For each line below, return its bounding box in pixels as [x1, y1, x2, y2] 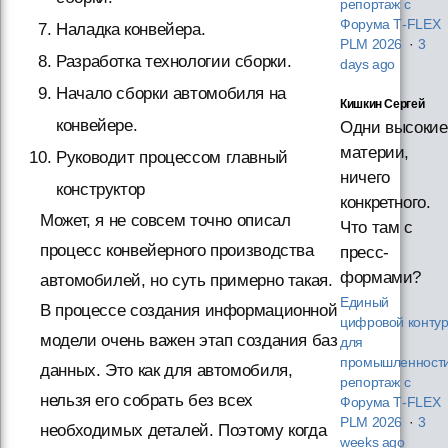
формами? [340, 268, 422, 288]
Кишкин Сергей [340, 97, 425, 112]
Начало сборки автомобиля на [56, 83, 286, 103]
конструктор [56, 179, 145, 199]
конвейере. [56, 115, 138, 135]
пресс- [340, 243, 389, 263]
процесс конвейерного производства [40, 240, 314, 260]
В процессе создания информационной [40, 300, 338, 320]
